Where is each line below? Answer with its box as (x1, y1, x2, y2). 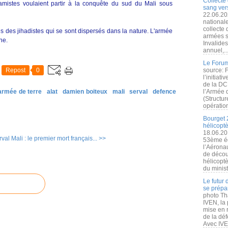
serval (129, 88, 148, 95)
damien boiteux (62, 88, 107, 95)
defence (153, 88, 177, 95)
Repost (6, 67, 25, 74)
